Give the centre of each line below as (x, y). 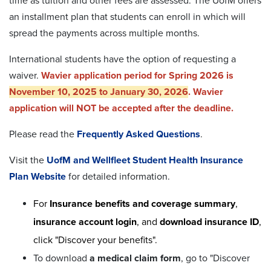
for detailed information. (119, 176)
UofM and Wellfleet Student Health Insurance (145, 160)
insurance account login (85, 222)
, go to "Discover (215, 258)
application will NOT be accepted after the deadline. (122, 108)
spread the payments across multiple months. (106, 33)
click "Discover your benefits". (95, 240)
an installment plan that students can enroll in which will (127, 17)
